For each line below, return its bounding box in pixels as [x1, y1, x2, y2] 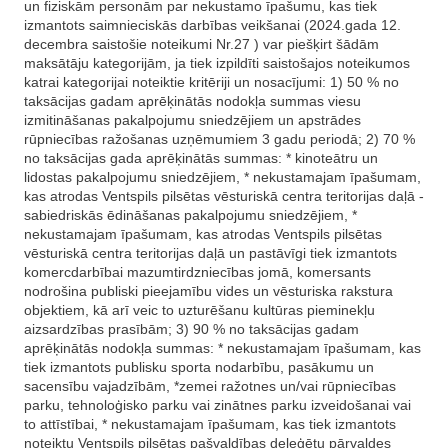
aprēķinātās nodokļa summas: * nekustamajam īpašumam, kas [24, 340, 421, 356]
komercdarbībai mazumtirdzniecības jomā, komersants [24, 264, 371, 280]
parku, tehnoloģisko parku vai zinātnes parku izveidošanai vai [24, 397, 411, 413]
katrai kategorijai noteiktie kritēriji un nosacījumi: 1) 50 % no [24, 74, 399, 90]
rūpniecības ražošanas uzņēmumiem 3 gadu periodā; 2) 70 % [24, 131, 415, 147]
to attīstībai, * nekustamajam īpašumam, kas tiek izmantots [24, 416, 396, 432]
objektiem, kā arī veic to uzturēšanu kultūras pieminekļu [24, 302, 375, 318]
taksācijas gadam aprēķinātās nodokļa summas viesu [24, 93, 361, 109]
